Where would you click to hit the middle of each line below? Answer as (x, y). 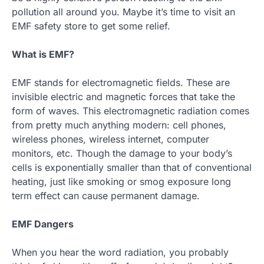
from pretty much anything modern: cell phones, (119, 125)
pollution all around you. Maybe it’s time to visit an (123, 12)
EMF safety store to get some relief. (91, 26)
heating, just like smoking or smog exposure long (121, 182)
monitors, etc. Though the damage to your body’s (122, 154)
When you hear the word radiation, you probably (120, 253)
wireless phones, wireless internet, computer (110, 139)
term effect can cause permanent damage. (106, 196)
